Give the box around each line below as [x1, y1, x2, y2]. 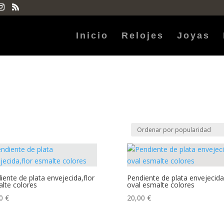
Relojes [121, 30, 164, 40]
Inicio [76, 30, 108, 40]
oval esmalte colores [126, 180, 194, 189]
